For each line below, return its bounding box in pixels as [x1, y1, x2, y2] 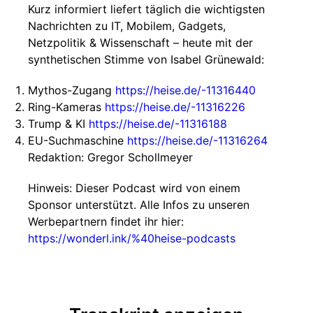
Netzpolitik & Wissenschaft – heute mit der [28, 36, 253, 50]
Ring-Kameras [28, 100, 105, 114]
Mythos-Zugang [28, 83, 115, 97]
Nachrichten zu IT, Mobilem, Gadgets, [28, 19, 226, 33]
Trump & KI [28, 117, 89, 131]
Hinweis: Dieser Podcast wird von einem [28, 181, 240, 195]
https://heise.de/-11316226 [105, 100, 245, 114]
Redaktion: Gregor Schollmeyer [28, 150, 193, 164]
